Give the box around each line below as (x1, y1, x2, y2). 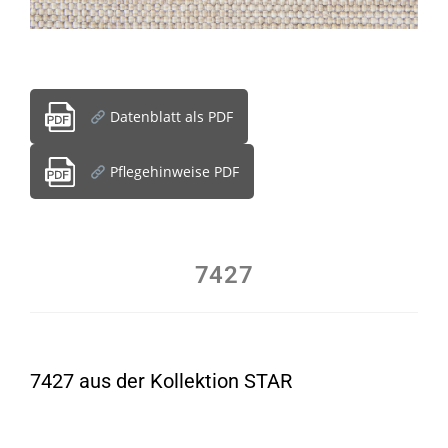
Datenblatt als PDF (105, 107, 233, 127)
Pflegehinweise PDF (105, 162, 239, 182)
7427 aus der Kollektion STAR (30, 369, 292, 394)
